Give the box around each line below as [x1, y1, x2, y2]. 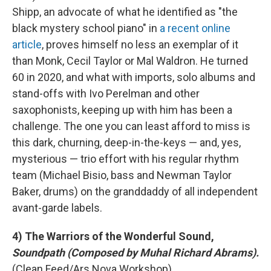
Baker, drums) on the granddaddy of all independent [12, 185, 258, 198]
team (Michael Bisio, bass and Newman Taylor [12, 169, 232, 181]
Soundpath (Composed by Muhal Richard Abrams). [12, 246, 259, 259]
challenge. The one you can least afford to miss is [12, 120, 250, 132]
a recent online [160, 22, 230, 34]
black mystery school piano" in [12, 22, 160, 34]
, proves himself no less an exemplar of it [42, 38, 238, 51]
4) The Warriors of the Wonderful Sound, [12, 230, 214, 243]
